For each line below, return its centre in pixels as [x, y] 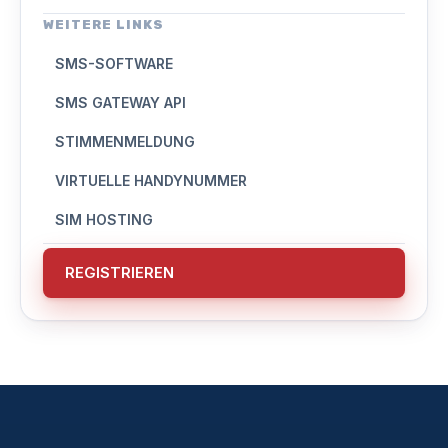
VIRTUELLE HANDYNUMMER [151, 181]
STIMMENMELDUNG [125, 142]
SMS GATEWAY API [120, 103]
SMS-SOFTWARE [114, 64]
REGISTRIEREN [119, 273]
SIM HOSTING [104, 220]
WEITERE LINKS [104, 25]
